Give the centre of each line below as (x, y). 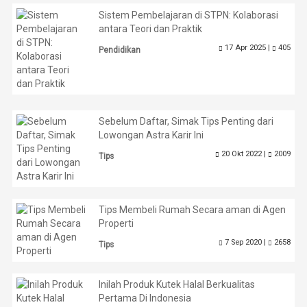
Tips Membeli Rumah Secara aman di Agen (193, 209)
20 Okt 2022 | (243, 154)
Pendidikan (120, 50)
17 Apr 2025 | (247, 47)
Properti (116, 223)
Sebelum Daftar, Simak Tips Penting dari (186, 122)
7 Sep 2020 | (245, 242)
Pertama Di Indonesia (145, 298)
